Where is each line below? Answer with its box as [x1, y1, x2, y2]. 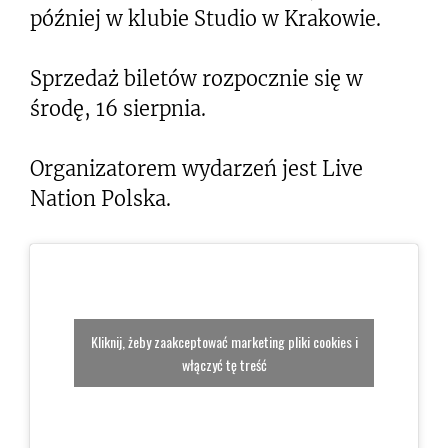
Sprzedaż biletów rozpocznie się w [30, 66, 363, 91]
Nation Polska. [30, 186, 171, 211]
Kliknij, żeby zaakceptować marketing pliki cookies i [90, 331, 358, 353]
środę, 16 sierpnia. [30, 96, 206, 121]
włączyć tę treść [181, 354, 267, 376]
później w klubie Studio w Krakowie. [30, 6, 381, 31]
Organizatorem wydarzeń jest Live [30, 156, 363, 181]
